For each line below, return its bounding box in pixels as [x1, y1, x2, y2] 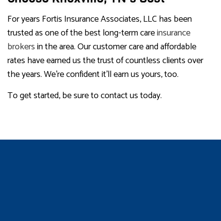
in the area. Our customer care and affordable [35, 39, 196, 54]
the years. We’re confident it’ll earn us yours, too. [7, 67, 179, 82]
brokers [7, 39, 35, 54]
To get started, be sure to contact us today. [7, 88, 162, 103]
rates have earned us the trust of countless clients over [7, 53, 203, 68]
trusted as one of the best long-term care [7, 25, 157, 40]
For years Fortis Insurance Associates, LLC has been [7, 11, 192, 27]
